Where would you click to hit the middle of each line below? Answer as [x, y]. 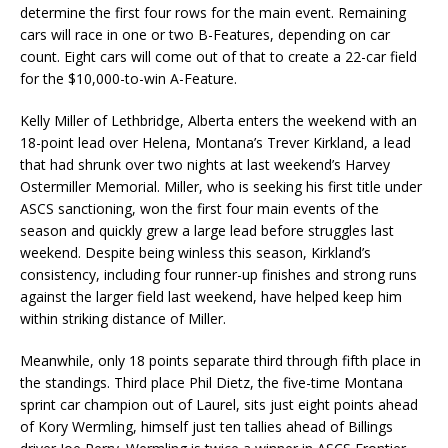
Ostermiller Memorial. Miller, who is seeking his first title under [221, 187]
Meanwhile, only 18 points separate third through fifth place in [220, 361]
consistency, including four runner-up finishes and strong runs [218, 275]
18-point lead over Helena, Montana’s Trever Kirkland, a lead [215, 143]
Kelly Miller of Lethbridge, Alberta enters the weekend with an [218, 121]
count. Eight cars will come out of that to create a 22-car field [218, 57]
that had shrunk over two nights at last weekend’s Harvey [205, 165]
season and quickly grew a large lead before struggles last [207, 231]
